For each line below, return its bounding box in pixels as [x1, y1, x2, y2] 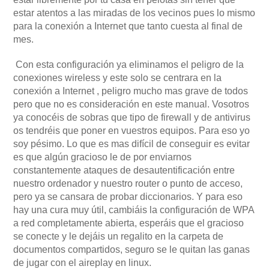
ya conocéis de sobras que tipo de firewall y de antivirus [13, 112, 250, 122]
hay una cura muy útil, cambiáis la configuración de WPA [13, 204, 254, 215]
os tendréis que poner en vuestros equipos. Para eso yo [13, 125, 250, 136]
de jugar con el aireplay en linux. [13, 257, 151, 268]
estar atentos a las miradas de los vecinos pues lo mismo [13, 7, 255, 18]
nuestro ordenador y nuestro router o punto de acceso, [13, 178, 243, 189]
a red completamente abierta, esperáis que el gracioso [13, 217, 244, 228]
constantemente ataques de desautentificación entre [13, 165, 235, 175]
